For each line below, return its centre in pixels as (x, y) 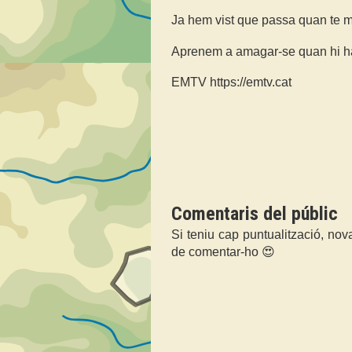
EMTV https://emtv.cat (231, 82)
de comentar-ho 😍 (223, 251)
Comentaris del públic (255, 213)
